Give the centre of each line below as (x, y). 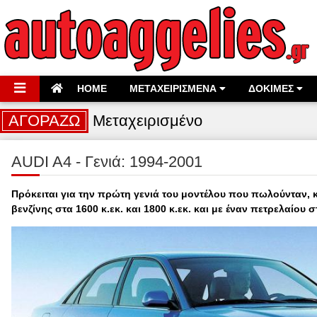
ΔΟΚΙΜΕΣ (272, 88)
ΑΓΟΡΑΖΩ (44, 121)
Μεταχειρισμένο (145, 121)
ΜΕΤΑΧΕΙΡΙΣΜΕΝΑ (174, 88)
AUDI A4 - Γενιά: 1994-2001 (107, 162)
